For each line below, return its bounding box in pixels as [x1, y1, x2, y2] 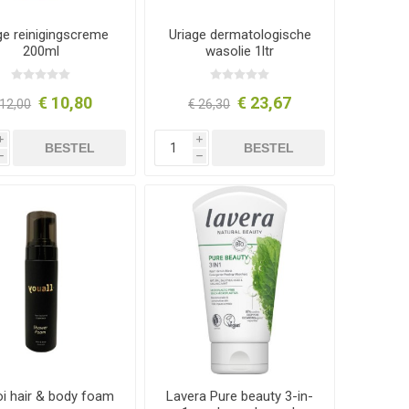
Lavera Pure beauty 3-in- [166, 388, 314, 405]
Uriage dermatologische [168, 26, 311, 44]
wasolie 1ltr [205, 43, 275, 60]
